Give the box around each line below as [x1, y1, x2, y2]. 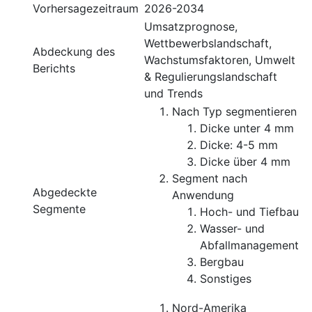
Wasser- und [200, 221, 265, 235]
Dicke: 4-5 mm [200, 138, 278, 152]
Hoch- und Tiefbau [200, 205, 299, 219]
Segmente [33, 202, 86, 216]
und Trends [144, 86, 203, 100]
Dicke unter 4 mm [200, 121, 294, 135]
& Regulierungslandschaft [144, 70, 277, 84]
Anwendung [172, 188, 234, 202]
